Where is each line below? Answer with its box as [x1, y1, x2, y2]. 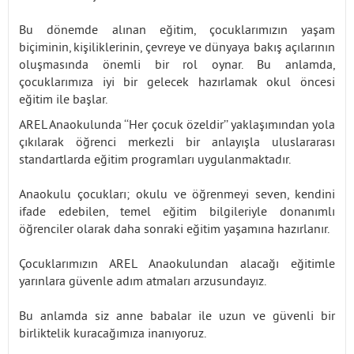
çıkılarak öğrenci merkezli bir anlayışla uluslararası [19, 135, 335, 152]
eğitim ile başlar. [19, 92, 107, 109]
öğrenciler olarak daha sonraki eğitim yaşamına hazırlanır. [19, 222, 330, 239]
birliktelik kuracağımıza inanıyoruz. [19, 326, 206, 343]
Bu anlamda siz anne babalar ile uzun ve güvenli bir [19, 309, 335, 326]
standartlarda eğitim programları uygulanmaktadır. [19, 153, 291, 169]
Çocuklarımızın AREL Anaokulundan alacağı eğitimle [19, 257, 335, 273]
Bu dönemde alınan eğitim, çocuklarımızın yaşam [19, 23, 335, 40]
